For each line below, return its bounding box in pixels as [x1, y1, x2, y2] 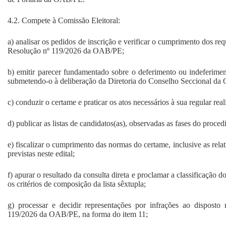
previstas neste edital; [8, 149, 75, 158]
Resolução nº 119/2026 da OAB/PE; [8, 46, 124, 55]
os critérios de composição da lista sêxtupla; [8, 179, 146, 188]
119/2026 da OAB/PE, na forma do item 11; [8, 209, 148, 218]
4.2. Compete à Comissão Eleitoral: [8, 16, 120, 25]
